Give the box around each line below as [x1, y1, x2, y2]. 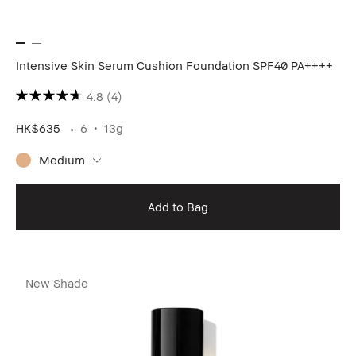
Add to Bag [148, 199, 208, 214]
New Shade [25, 275, 88, 290]
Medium [39, 152, 85, 167]
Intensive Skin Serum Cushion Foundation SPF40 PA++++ [16, 58, 333, 73]
